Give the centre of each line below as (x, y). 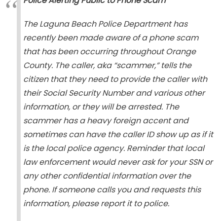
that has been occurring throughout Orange (109, 52)
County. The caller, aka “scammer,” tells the (107, 65)
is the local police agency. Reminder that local (113, 148)
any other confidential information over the (107, 176)
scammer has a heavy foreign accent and (106, 121)
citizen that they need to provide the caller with (115, 79)
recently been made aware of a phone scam (110, 38)
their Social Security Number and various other (114, 93)
